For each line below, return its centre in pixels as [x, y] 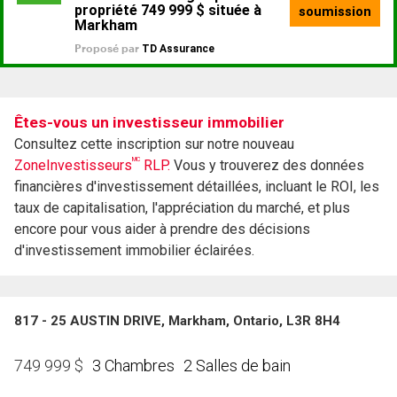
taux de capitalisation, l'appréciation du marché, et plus [182, 208]
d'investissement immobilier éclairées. [134, 251]
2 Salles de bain [237, 365]
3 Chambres [133, 365]
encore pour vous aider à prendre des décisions [162, 230]
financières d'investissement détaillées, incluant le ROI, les [197, 187]
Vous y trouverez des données [267, 166]
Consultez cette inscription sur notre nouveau [154, 144]
